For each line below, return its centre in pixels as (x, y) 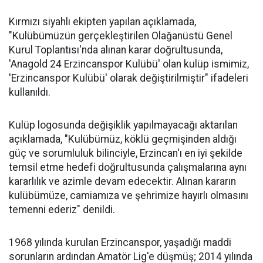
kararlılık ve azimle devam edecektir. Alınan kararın (122, 182)
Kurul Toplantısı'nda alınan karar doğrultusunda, (116, 50)
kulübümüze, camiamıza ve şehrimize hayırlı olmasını (129, 196)
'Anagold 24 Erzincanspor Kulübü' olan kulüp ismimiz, (129, 64)
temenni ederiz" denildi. (62, 210)
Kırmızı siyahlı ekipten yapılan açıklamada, (102, 22)
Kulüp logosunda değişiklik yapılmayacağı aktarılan (123, 125)
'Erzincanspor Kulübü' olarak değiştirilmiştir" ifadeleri (129, 78)
